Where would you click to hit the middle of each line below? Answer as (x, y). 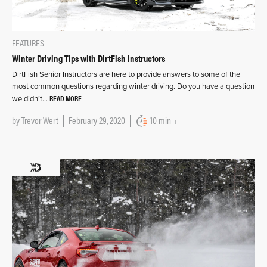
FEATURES (28, 43)
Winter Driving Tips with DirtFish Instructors (89, 58)
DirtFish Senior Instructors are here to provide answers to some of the (126, 75)
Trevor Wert (40, 120)
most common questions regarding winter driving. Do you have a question (133, 87)
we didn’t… (31, 99)
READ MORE (66, 98)
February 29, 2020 (97, 120)
